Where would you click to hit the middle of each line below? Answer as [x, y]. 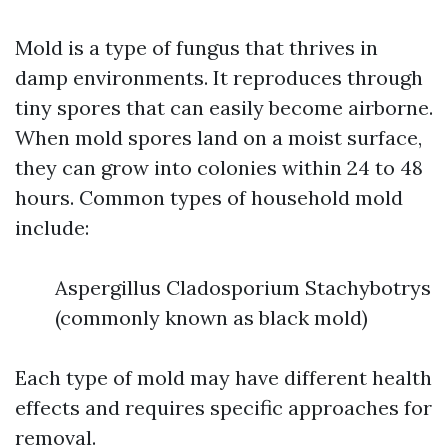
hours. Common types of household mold [209, 197]
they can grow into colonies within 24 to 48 [219, 167]
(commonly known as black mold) [211, 317]
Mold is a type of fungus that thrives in [196, 47]
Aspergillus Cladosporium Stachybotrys [243, 287]
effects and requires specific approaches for [223, 407]
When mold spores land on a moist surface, [218, 137]
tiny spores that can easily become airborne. [224, 107]
